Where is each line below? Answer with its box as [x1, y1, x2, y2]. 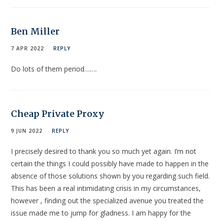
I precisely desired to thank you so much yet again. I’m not [11, 147, 197, 156]
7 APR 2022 [11, 45, 44, 52]
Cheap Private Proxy [11, 108, 105, 120]
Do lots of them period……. [11, 64, 97, 74]
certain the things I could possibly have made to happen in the [11, 159, 209, 169]
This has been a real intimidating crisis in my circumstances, [11, 184, 201, 193]
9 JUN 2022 [11, 127, 43, 135]
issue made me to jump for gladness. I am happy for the [11, 208, 191, 218]
